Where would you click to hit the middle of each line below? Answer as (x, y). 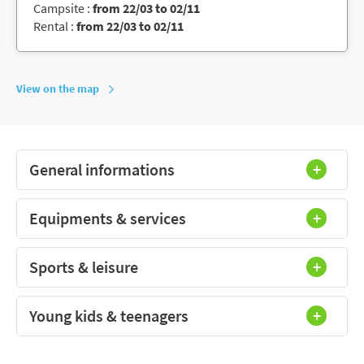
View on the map (58, 88)
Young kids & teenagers (109, 315)
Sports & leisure (84, 266)
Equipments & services (108, 218)
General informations (102, 169)
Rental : (55, 26)
